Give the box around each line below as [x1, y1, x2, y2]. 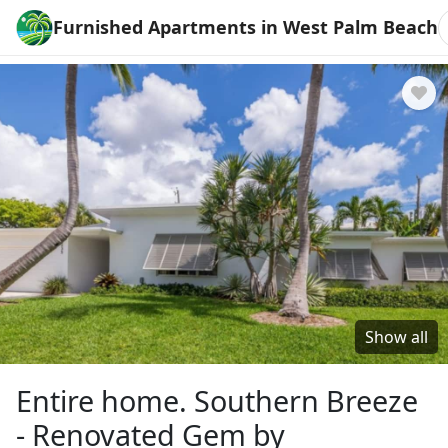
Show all [365, 326, 428, 348]
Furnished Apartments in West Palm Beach [53, 15, 439, 39]
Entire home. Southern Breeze [16, 381, 418, 420]
